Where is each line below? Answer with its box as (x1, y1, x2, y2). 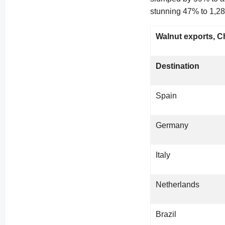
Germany (156, 121, 189, 130)
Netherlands (156, 180, 200, 189)
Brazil (156, 210, 177, 219)
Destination (156, 62, 200, 71)
